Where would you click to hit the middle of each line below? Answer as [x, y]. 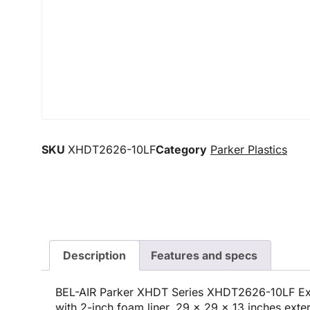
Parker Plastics [249, 149]
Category [181, 149]
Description [95, 255]
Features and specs [204, 255]
